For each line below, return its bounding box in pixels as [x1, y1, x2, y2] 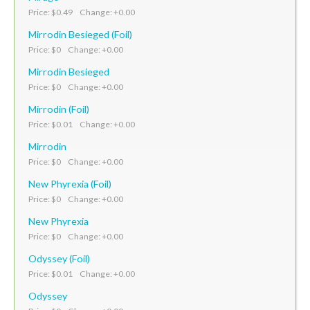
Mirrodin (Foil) [28, 102, 89, 115]
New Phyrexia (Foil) [28, 177, 111, 190]
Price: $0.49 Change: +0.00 [28, 6, 135, 17]
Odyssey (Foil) [28, 252, 90, 264]
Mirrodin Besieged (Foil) [28, 28, 132, 40]
